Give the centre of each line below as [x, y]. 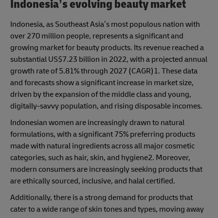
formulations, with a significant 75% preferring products [103, 135]
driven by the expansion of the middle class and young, [101, 95]
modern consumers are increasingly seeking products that [106, 170]
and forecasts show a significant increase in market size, [102, 83]
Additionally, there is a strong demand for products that [101, 198]
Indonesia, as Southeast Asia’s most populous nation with [105, 25]
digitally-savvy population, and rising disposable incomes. [106, 106]
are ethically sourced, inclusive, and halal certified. [93, 181]
